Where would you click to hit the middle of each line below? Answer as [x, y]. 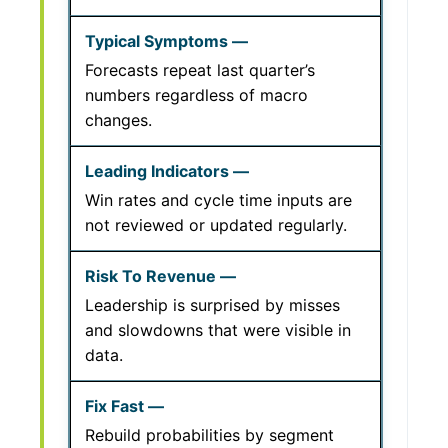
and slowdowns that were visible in [218, 330]
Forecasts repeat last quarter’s [200, 70]
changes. [118, 120]
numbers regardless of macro [196, 95]
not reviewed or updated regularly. [216, 225]
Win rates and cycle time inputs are [218, 200]
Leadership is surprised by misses [212, 305]
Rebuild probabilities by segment [209, 435]
